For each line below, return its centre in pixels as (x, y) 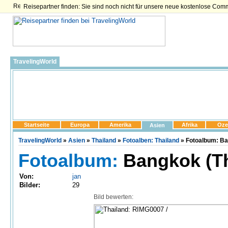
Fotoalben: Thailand (151, 140)
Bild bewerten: (113, 197)
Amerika (120, 125)
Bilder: (30, 185)
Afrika (189, 125)
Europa (80, 125)
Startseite (36, 125)
